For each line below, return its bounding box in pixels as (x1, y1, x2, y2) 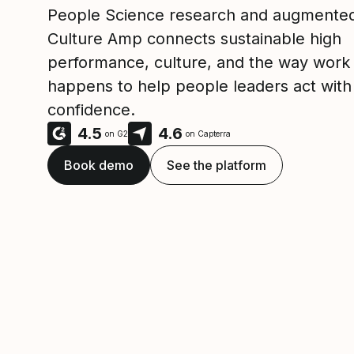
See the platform (167, 157, 266, 173)
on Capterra (186, 129, 231, 138)
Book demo (64, 157, 134, 173)
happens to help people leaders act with (47, 77, 352, 96)
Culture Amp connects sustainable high (47, 29, 341, 48)
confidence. (47, 100, 135, 119)
